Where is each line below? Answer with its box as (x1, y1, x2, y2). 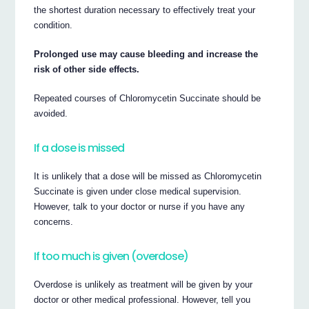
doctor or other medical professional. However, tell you (34, 295, 251, 306)
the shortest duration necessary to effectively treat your (34, 5, 256, 16)
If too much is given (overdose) (34, 248, 189, 264)
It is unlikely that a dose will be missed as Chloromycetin (34, 171, 262, 182)
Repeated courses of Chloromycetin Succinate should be (34, 93, 261, 104)
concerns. (34, 217, 74, 228)
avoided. (34, 108, 68, 119)
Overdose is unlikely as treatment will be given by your (34, 279, 253, 290)
